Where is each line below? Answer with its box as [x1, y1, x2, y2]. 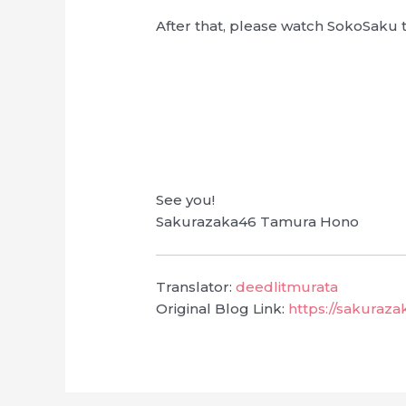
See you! [156, 191, 216, 209]
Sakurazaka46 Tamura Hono [156, 213, 360, 231]
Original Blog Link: [156, 299, 289, 317]
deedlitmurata [236, 277, 339, 295]
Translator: [156, 277, 237, 295]
